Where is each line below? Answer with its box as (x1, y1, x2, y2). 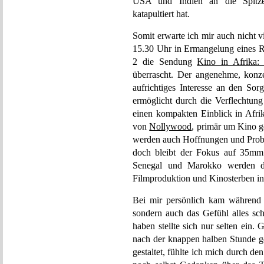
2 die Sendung (133, 57, 197, 67)
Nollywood (149, 121, 192, 131)
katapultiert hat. (133, 9, 190, 19)
